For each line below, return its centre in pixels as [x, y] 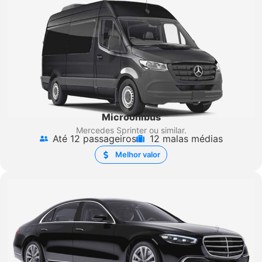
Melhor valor [137, 155]
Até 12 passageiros [94, 139]
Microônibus [131, 117]
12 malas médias [186, 139]
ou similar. [166, 130]
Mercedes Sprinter [111, 130]
